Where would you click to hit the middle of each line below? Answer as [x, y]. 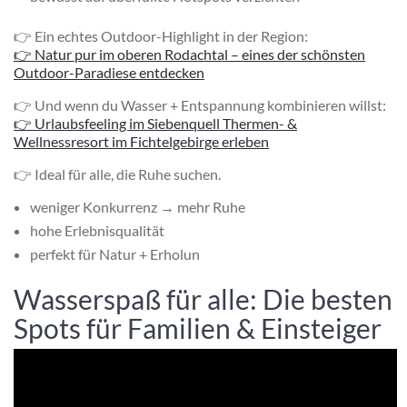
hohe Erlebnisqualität [97, 230]
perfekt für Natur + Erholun [115, 253]
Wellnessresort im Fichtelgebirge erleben [141, 141]
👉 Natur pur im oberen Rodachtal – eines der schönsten [189, 54]
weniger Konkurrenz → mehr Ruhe [138, 206]
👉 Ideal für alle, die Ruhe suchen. [117, 174]
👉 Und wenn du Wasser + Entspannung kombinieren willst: [200, 104]
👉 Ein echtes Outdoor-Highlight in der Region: [161, 35]
